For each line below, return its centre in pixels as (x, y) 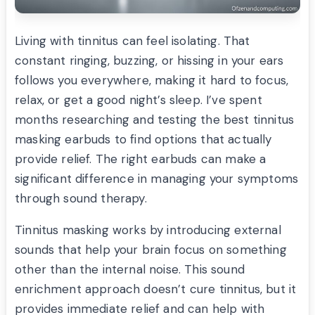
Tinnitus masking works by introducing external (148, 230)
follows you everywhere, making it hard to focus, (152, 80)
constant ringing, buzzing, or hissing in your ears (149, 60)
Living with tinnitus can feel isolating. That (133, 40)
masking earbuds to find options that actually (143, 139)
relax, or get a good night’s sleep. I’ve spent (139, 99)
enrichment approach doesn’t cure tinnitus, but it (156, 289)
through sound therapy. (81, 198)
